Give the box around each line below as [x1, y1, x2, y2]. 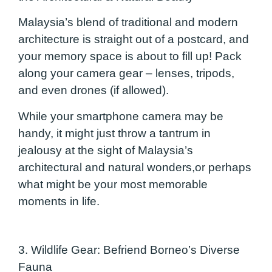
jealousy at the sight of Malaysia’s [18, 143, 193, 157]
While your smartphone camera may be [18, 109, 223, 123]
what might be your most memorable [18, 177, 208, 191]
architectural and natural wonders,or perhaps [18, 160, 251, 174]
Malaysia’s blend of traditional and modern [18, 16, 238, 29]
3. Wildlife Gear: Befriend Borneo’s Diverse [18, 243, 240, 257]
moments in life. [18, 194, 100, 208]
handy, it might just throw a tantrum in [18, 126, 211, 140]
